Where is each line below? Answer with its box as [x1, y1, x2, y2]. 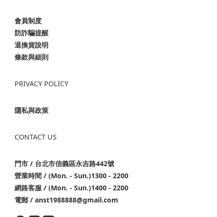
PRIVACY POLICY [15, 79, 68, 89]
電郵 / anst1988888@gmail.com [15, 195, 118, 205]
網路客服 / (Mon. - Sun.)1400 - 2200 [15, 183, 128, 193]
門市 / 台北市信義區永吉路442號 [15, 159, 114, 169]
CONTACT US [15, 132, 57, 142]
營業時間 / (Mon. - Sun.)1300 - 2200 [15, 171, 128, 181]
